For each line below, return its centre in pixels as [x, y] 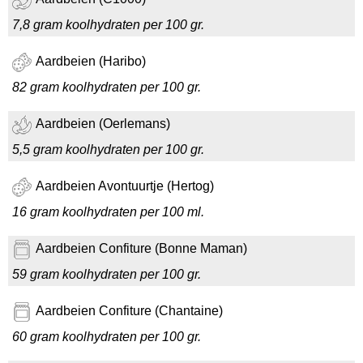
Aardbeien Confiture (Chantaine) [129, 311]
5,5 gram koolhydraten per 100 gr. [108, 149]
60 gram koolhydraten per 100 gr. [107, 337]
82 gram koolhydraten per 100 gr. [107, 87]
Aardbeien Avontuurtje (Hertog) [125, 186]
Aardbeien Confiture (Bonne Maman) [141, 249]
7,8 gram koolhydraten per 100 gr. [108, 25]
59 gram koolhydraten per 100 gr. [107, 274]
